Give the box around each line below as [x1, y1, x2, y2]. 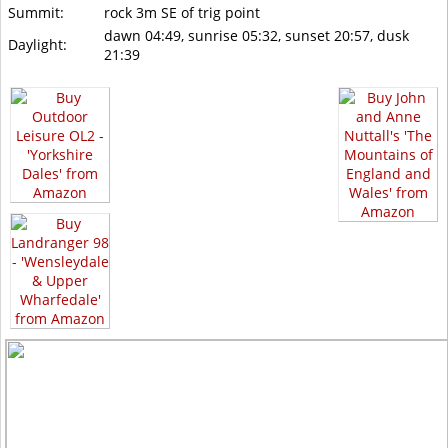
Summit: [8, 3, 64, 22]
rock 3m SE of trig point [104, 3, 260, 22]
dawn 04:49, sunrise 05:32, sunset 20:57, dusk [104, 26, 409, 45]
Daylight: [8, 35, 67, 54]
